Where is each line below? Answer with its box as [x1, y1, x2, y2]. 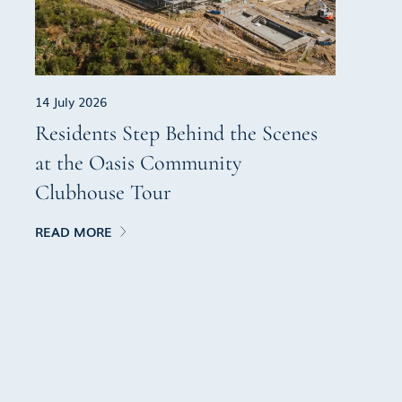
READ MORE [35, 222, 113, 240]
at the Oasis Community [35, 149, 242, 176]
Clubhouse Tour [35, 179, 172, 205]
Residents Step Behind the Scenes [35, 119, 319, 146]
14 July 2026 [35, 92, 108, 110]
